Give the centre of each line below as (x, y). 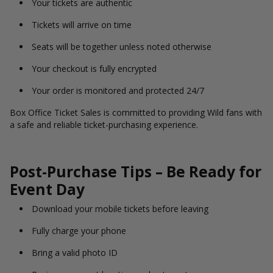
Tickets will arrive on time (82, 25)
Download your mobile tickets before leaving (120, 209)
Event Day (47, 189)
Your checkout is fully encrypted (94, 69)
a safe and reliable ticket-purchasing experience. (104, 125)
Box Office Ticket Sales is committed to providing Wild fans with (136, 112)
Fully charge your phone (79, 231)
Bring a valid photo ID (75, 253)
